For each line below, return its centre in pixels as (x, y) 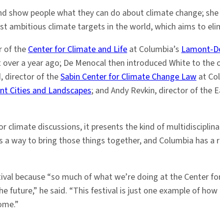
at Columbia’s (154, 49)
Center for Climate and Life (78, 49)
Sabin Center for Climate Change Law (128, 77)
